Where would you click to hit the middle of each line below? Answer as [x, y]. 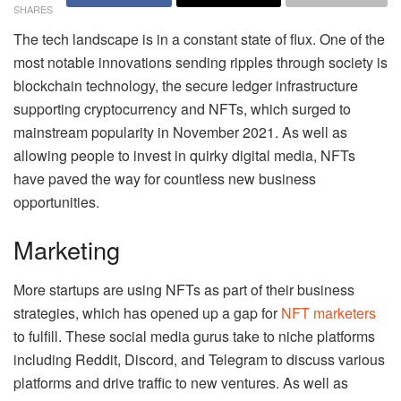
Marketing [67, 250]
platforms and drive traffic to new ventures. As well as [181, 382]
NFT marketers [328, 312]
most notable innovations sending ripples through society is [200, 62]
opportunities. [56, 201]
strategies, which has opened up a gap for [147, 312]
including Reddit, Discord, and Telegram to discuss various [199, 359]
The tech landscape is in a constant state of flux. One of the [199, 38]
